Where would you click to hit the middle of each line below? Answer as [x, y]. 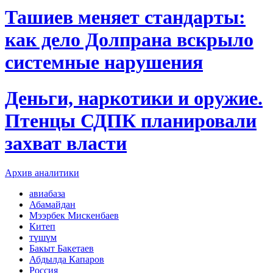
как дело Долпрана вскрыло [129, 40]
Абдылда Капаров [67, 260]
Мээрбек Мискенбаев [74, 216]
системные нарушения [104, 62]
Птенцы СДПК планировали [131, 120]
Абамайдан [52, 205]
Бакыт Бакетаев [62, 249]
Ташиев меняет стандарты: [125, 17]
